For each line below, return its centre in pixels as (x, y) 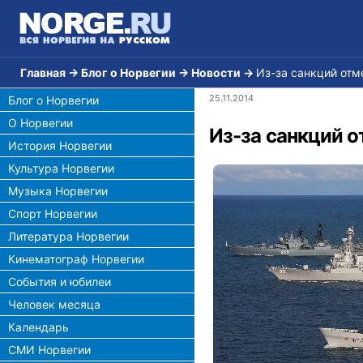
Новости (216, 73)
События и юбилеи (60, 282)
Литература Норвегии (68, 236)
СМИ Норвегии (49, 350)
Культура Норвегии (61, 168)
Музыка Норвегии (58, 191)
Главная (43, 73)
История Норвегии (60, 145)
